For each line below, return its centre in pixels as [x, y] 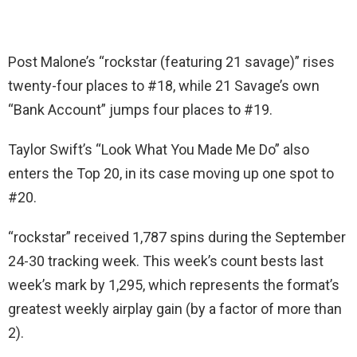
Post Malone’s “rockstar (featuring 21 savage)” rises [171, 61]
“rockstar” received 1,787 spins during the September [177, 237]
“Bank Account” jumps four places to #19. [140, 109]
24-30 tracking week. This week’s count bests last [166, 261]
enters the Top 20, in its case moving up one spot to [171, 173]
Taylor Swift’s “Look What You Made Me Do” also [159, 149]
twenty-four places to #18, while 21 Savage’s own [164, 85]
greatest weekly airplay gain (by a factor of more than [175, 308]
